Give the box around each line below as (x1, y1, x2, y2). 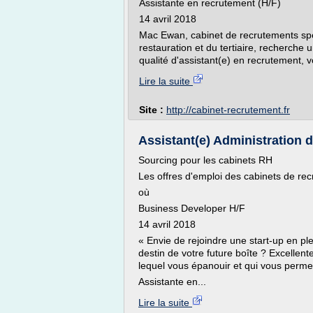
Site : (139, 104, 166, 115)
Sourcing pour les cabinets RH (138, 154, 272, 166)
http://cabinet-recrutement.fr (166, 104, 290, 115)
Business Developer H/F (138, 203, 245, 214)
